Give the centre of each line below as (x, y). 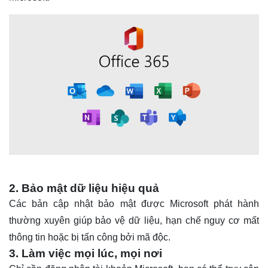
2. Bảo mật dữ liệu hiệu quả (84, 188)
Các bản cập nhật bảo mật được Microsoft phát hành (134, 203)
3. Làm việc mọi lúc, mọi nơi (86, 253)
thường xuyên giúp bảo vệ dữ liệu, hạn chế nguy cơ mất (134, 220)
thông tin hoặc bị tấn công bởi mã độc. (90, 237)
